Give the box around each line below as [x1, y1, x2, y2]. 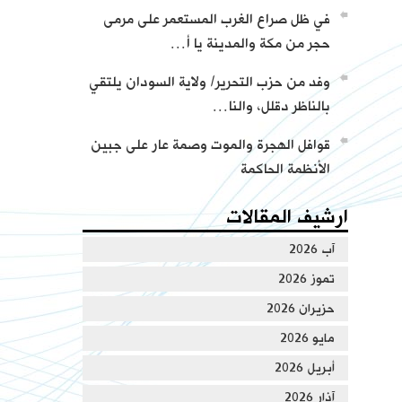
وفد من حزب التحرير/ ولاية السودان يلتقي [88, 73, 330, 91]
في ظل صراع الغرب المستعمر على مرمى [102, 10, 330, 28]
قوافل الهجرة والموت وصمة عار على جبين [90, 135, 330, 153]
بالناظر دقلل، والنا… [212, 97, 330, 115]
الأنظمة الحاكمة [240, 160, 330, 178]
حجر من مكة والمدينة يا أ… [170, 34, 330, 52]
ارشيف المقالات [226, 205, 348, 229]
